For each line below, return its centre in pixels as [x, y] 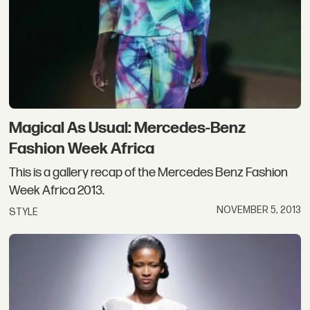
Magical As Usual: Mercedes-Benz [128, 128]
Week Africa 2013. [57, 190]
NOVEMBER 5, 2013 [258, 210]
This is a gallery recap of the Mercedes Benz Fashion [149, 172]
